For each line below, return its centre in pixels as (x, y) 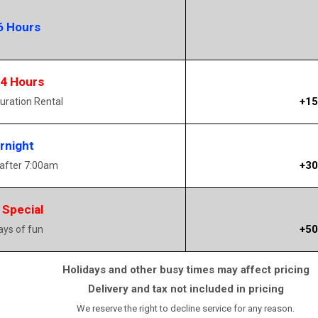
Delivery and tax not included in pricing (186, 289)
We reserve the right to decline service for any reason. (186, 309)
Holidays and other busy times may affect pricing (186, 270)
